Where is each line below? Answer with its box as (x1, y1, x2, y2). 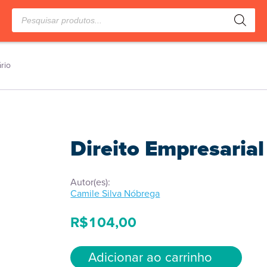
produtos (11, 17, 48, 30)
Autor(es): (70, 175, 111, 189)
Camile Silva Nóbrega (70, 187, 160, 200)
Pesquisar (11, 6, 51, 20)
